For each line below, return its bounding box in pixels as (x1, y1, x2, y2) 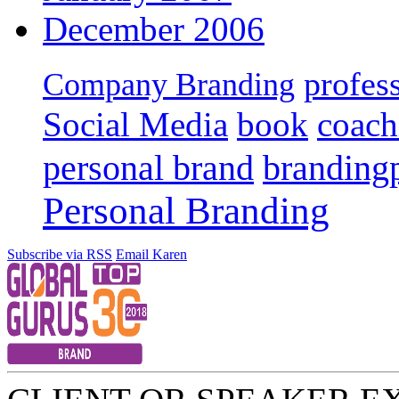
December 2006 (43, 9, 265, 48)
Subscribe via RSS (7, 246, 112, 262)
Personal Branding (43, 189, 330, 232)
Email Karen (116, 246, 187, 262)
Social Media (43, 104, 228, 144)
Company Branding (43, 66, 295, 102)
